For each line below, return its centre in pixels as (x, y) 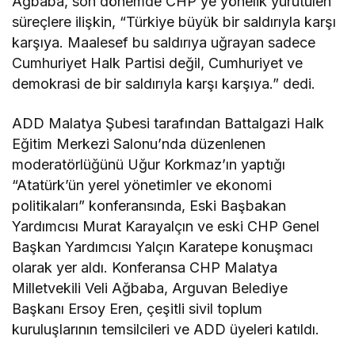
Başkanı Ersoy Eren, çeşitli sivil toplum (137, 309)
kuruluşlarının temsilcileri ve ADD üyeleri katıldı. (166, 330)
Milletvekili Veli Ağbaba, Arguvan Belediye (150, 288)
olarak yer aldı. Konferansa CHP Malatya (145, 268)
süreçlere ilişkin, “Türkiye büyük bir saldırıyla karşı (174, 22)
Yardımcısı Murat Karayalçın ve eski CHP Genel (166, 227)
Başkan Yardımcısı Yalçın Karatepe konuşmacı (163, 247)
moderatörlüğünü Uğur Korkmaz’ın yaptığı (149, 165)
